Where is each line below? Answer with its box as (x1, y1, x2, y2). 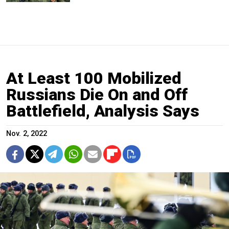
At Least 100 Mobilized (6, 68, 181, 88)
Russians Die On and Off (6, 85, 188, 105)
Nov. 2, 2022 (6, 129, 47, 139)
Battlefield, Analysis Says (6, 101, 199, 121)
